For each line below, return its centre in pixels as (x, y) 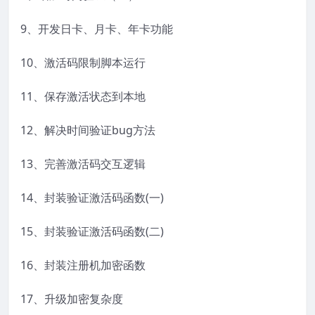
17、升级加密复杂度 (72, 299)
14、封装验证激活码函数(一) (92, 198)
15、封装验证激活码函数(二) (92, 232)
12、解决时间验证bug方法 (88, 130)
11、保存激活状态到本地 (83, 97)
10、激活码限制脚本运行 (83, 63)
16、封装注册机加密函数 (83, 265)
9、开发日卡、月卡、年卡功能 (97, 29)
